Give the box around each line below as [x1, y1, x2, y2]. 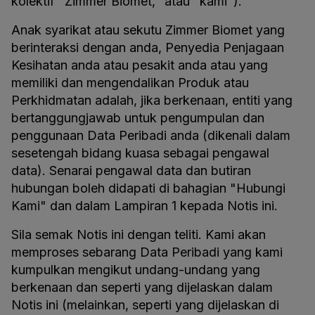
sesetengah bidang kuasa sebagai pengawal [11, 146, 269, 160]
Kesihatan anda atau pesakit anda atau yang [11, 58, 268, 72]
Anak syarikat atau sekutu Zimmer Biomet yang [11, 22, 285, 37]
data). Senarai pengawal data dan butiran [11, 163, 251, 178]
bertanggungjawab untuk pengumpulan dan [11, 110, 264, 125]
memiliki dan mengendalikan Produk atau [11, 75, 249, 90]
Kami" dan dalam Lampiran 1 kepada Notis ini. [11, 198, 278, 213]
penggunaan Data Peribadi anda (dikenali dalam [11, 128, 290, 143]
